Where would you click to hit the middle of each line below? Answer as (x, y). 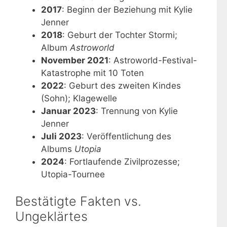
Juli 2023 (61, 136)
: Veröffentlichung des (126, 136)
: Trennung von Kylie (137, 111)
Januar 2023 (68, 111)
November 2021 (75, 60)
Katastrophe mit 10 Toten (92, 73)
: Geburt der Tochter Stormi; (120, 35)
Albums (58, 149)
